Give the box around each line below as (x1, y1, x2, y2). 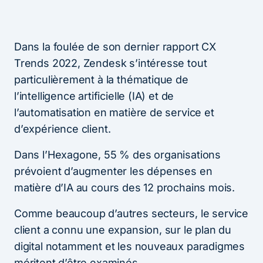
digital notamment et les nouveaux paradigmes (14, 240, 245, 252)
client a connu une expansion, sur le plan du (14, 223, 232, 236)
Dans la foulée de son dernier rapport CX (14, 40, 216, 53)
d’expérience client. (14, 122, 111, 135)
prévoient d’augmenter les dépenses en (14, 164, 213, 177)
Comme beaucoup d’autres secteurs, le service (14, 207, 249, 220)
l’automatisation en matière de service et (14, 106, 214, 119)
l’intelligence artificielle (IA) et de (14, 89, 174, 102)
